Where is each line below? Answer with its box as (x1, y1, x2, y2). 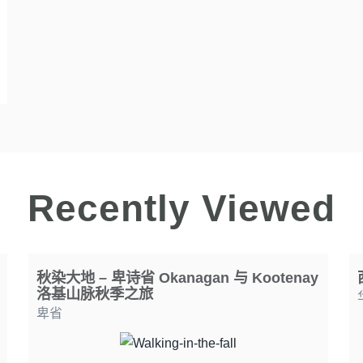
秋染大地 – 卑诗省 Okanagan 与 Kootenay (36, 268, 318, 286)
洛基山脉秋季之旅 (36, 284, 153, 302)
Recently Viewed (28, 187, 335, 229)
